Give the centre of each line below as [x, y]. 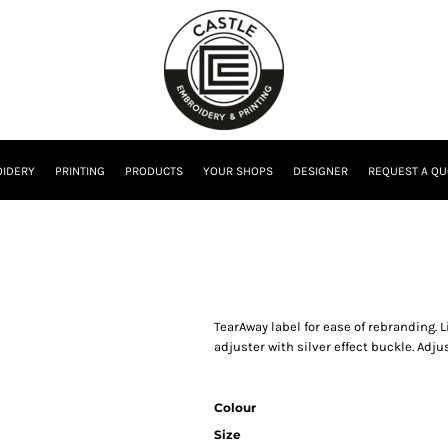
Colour [235, 407]
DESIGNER [320, 171]
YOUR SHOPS [238, 171]
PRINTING [80, 171]
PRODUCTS [154, 171]
